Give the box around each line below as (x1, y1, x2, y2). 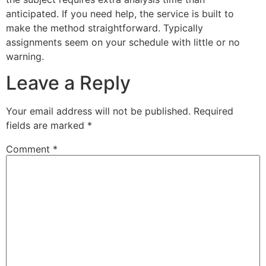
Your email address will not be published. (6, 105, 191, 118)
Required (194, 105, 233, 118)
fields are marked (6, 119, 87, 132)
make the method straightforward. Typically (6, 21, 203, 34)
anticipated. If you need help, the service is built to (6, 7, 234, 20)
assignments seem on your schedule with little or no (6, 36, 240, 48)
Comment (6, 143, 53, 156)
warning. (6, 50, 44, 62)
